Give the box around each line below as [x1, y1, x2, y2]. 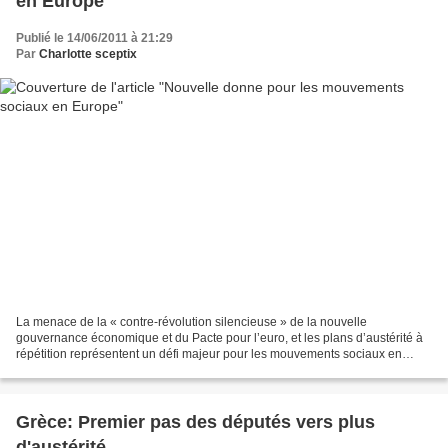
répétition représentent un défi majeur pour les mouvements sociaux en [16, 346, 402, 361]
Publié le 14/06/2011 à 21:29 [16, 31, 173, 46]
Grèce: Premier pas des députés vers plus [16, 411, 375, 432]
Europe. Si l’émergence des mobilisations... [16, 362, 251, 377]
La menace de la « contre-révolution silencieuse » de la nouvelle [16, 314, 367, 329]
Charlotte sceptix [39, 47, 137, 62]
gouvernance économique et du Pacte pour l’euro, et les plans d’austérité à [16, 330, 423, 345]
